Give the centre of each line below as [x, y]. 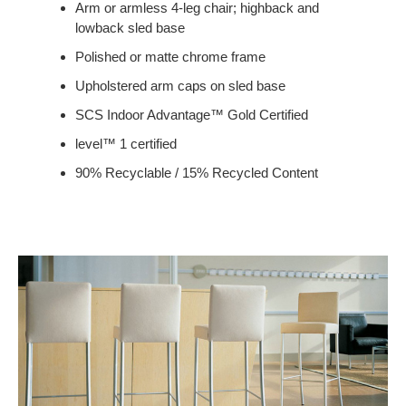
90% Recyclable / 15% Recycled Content [196, 172]
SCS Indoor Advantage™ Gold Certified [191, 114]
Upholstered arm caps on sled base [180, 85]
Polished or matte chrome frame [170, 56]
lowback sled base [130, 27]
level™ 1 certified [126, 143]
